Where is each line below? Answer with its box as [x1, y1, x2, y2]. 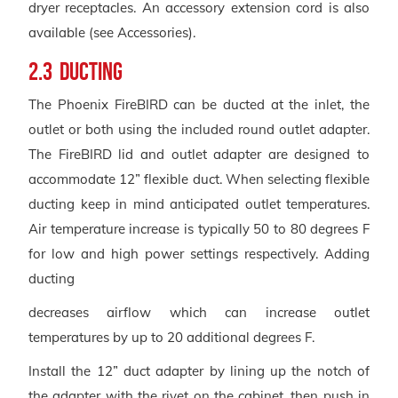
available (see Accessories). [28, 23, 195, 41]
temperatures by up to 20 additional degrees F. [28, 328, 314, 346]
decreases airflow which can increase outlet [28, 303, 370, 321]
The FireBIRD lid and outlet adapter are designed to [28, 145, 370, 163]
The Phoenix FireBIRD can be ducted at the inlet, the [28, 95, 370, 113]
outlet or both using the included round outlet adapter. [28, 120, 370, 138]
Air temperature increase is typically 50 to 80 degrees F [28, 219, 370, 237]
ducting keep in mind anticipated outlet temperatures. [28, 195, 370, 212]
